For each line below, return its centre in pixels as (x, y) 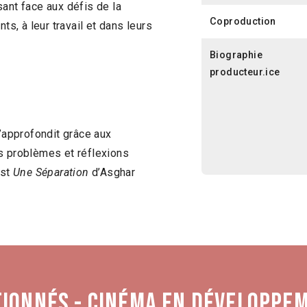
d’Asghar (114, 173)
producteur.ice (245, 72)
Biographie (236, 55)
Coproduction (243, 21)
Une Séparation (52, 173)
